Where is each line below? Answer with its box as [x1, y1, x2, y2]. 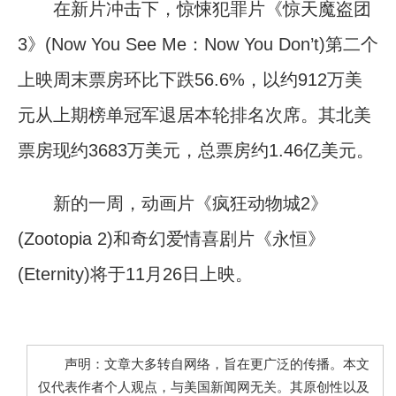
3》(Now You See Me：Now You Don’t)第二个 [18, 34, 378, 54]
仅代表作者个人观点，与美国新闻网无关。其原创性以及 [38, 379, 369, 394]
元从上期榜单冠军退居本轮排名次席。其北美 [18, 104, 371, 125]
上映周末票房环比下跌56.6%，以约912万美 [18, 69, 362, 89]
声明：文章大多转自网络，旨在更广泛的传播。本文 [38, 356, 369, 371]
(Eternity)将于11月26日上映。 [18, 263, 253, 284]
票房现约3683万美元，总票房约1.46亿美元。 [18, 140, 374, 160]
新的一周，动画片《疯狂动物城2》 [18, 193, 328, 213]
